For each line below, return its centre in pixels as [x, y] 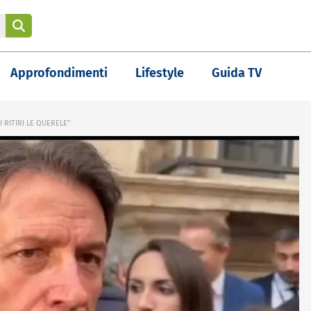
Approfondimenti [59, 73]
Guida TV [237, 73]
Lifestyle [160, 73]
